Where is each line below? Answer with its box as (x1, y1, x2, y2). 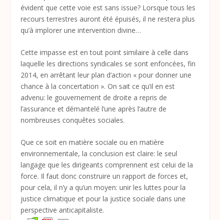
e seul (159, 149, 178, 159)
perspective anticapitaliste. (21, 205, 105, 215)
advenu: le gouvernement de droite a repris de (21, 93, 167, 103)
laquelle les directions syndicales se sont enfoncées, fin (21, 59, 196, 69)
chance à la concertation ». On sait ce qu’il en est (21, 82, 175, 91)
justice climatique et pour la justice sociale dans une (21, 194, 186, 204)
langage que (21, 160, 60, 170)
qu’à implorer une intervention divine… (21, 25, 141, 35)
